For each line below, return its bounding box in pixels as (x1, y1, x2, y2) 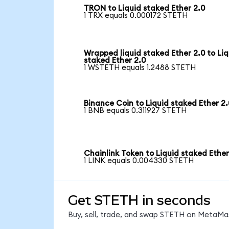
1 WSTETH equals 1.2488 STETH (84, 64, 196, 72)
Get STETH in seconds (67, 192, 211, 208)
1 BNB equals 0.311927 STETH (84, 107, 187, 115)
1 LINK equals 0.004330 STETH (84, 157, 194, 165)
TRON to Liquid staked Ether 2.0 (84, 5, 205, 13)
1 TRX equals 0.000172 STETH (84, 12, 188, 20)
